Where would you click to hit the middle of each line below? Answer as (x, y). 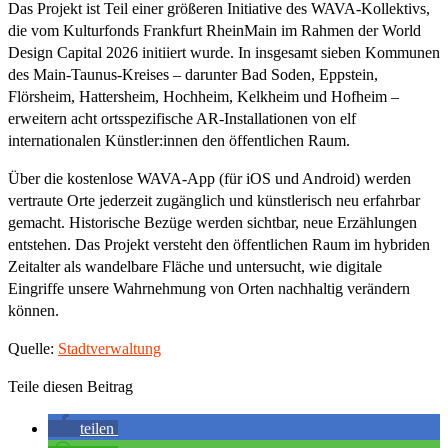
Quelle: (33, 348)
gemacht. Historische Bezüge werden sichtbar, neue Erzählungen (212, 222)
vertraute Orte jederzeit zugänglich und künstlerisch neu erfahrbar (214, 200)
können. (33, 310)
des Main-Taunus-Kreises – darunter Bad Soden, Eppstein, (193, 74)
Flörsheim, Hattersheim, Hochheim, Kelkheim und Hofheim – (203, 96)
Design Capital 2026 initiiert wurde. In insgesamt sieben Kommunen (224, 52)
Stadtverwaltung (109, 348)
